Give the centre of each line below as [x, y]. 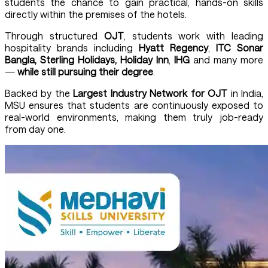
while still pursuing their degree [85, 71]
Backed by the [39, 93]
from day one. [35, 129]
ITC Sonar [240, 47]
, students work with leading [194, 35]
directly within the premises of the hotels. [96, 14]
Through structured [54, 35]
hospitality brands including [72, 47]
